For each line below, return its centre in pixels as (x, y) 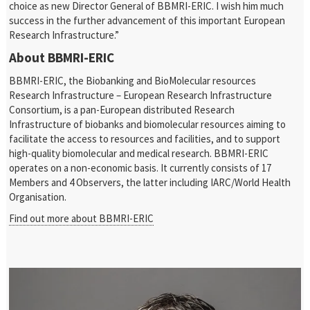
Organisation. (38, 197)
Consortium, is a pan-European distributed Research (122, 110)
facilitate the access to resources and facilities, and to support (145, 139)
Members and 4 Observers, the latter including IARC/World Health (150, 182)
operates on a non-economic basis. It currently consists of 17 (140, 168)
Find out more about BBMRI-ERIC (82, 218)
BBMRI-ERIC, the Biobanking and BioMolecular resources (133, 81)
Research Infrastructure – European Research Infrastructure (141, 95)
